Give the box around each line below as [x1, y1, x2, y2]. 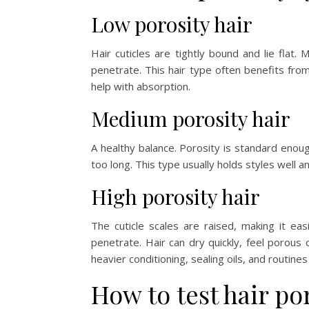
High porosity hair [91, 182, 260, 210]
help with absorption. [91, 79, 190, 93]
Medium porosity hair [91, 104, 290, 132]
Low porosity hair [91, 10, 252, 38]
